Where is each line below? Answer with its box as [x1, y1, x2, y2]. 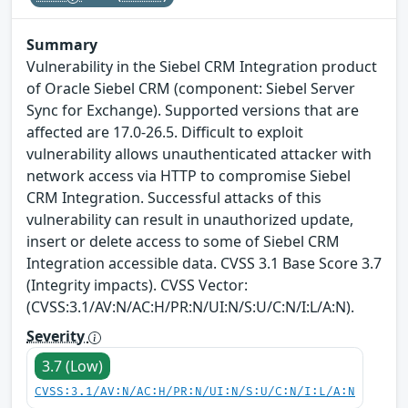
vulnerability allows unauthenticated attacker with [26, 143, 372, 164]
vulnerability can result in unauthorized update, [26, 209, 353, 229]
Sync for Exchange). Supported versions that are [26, 99, 359, 120]
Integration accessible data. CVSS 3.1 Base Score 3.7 [26, 252, 382, 273]
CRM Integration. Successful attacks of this [26, 187, 321, 208]
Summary [26, 34, 97, 55]
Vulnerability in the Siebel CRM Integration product [26, 56, 377, 76]
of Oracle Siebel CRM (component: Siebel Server [26, 77, 355, 98]
